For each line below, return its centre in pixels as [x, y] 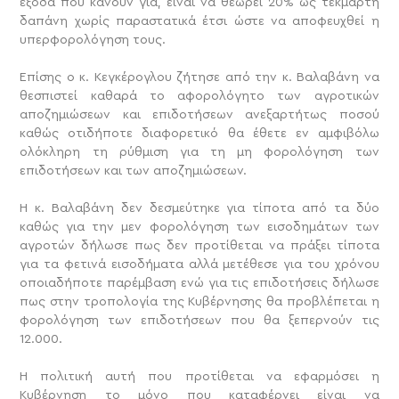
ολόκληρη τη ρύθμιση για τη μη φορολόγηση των [199, 153]
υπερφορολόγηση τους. [93, 41]
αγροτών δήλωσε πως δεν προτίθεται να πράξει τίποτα [199, 246]
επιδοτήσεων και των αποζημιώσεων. [134, 171]
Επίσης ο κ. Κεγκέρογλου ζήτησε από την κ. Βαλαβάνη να [199, 78]
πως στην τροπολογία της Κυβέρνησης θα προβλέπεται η [199, 302]
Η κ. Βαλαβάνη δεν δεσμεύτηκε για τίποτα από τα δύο [199, 209]
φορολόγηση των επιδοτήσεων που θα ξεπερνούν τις [199, 321]
